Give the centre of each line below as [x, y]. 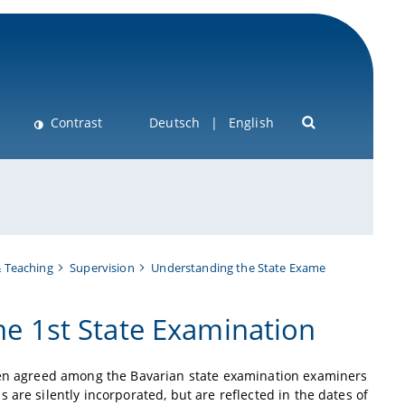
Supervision [102, 267]
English [251, 123]
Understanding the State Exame [239, 267]
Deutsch [175, 123]
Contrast [76, 123]
